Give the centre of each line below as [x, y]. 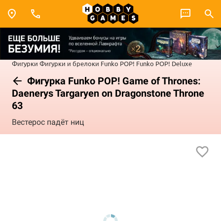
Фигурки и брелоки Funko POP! [87, 63]
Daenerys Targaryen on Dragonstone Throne [108, 93]
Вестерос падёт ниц [48, 122]
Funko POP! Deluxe [164, 63]
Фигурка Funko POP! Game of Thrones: [113, 81]
